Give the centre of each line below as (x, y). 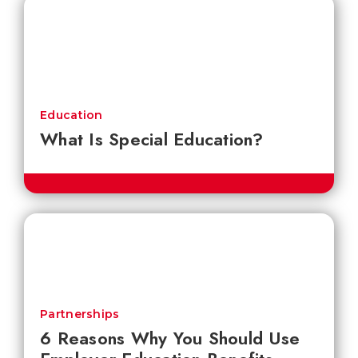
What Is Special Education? (152, 139)
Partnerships (80, 314)
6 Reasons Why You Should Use (170, 338)
